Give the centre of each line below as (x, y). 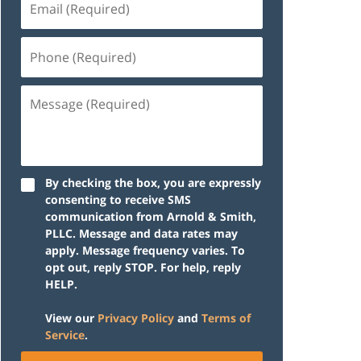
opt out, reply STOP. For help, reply (143, 267)
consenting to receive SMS (118, 199)
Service (65, 334)
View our (71, 317)
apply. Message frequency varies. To (145, 250)
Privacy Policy (136, 317)
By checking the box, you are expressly (153, 182)
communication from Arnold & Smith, (151, 216)
